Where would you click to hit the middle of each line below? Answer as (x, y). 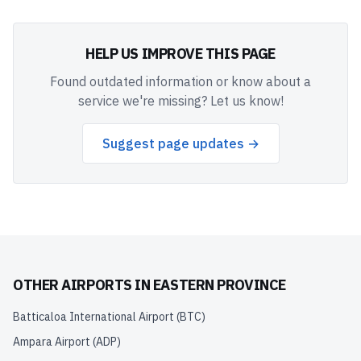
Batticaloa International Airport (93, 317)
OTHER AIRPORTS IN (83, 285)
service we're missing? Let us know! (180, 101)
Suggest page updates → (180, 143)
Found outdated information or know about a (180, 81)
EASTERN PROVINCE (219, 285)
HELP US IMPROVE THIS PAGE (180, 54)
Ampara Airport (52, 342)
